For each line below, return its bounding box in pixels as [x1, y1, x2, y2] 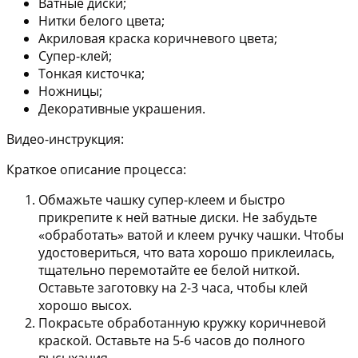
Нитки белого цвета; [38, 12, 165, 30]
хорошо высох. [38, 296, 132, 315]
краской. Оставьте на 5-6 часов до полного [38, 332, 305, 350]
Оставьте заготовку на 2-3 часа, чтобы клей [38, 279, 308, 297]
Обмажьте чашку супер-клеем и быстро [38, 191, 285, 209]
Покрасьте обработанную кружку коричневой [38, 314, 326, 332]
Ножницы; [38, 82, 102, 101]
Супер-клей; [38, 47, 112, 66]
